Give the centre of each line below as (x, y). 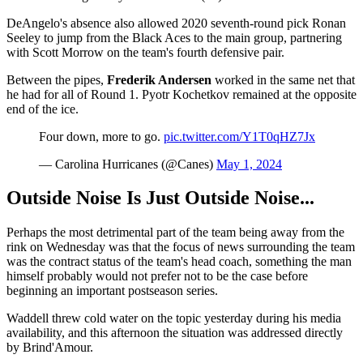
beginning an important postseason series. (112, 291)
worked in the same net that (283, 79)
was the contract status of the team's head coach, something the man (179, 262)
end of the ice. (43, 109)
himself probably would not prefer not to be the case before (157, 276)
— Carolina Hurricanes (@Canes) (128, 164)
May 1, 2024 (249, 164)
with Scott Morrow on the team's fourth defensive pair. (145, 52)
